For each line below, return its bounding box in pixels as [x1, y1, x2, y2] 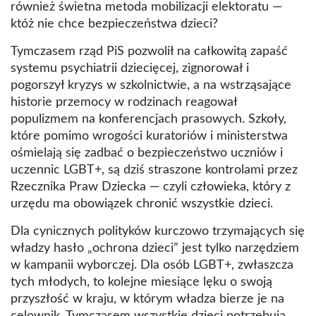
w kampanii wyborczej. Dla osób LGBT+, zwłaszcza [11, 259, 293, 272]
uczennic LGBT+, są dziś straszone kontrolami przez [11, 164, 298, 177]
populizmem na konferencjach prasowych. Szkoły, [11, 113, 286, 126]
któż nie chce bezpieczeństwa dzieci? [11, 18, 218, 31]
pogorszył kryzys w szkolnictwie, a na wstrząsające [11, 79, 291, 92]
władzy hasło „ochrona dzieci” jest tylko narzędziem [11, 242, 299, 255]
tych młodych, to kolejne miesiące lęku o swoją [11, 276, 272, 289]
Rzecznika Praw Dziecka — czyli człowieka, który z [11, 181, 291, 194]
